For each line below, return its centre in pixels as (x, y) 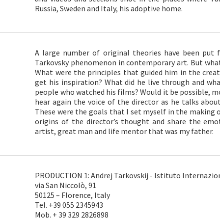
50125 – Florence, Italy (73, 195)
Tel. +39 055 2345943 (69, 205)
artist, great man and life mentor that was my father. (124, 131)
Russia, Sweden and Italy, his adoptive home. (109, 8)
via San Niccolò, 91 (66, 185)
